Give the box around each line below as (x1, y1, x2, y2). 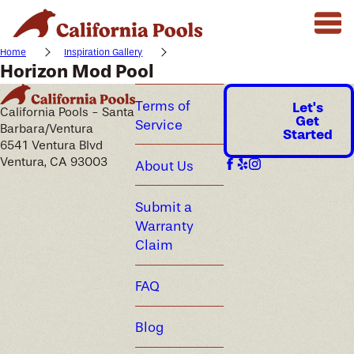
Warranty (134, 218, 194, 235)
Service (134, 116, 183, 133)
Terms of (134, 97, 190, 114)
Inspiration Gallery (64, 47, 143, 58)
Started (282, 125, 333, 143)
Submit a (134, 199, 192, 216)
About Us (134, 157, 194, 174)
